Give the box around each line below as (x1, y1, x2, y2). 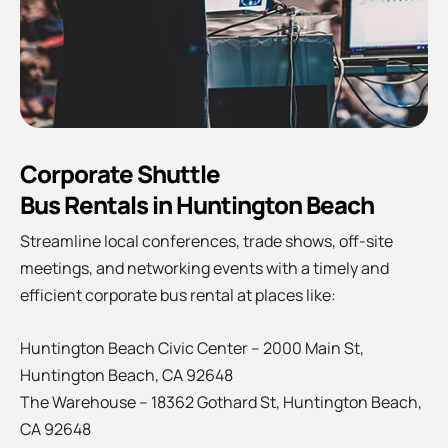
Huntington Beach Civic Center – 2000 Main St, (20, 336, 364, 359)
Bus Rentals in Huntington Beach (20, 188, 374, 222)
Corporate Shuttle (20, 157, 220, 191)
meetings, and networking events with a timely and (20, 257, 389, 280)
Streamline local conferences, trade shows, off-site (20, 230, 393, 253)
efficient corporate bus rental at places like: (20, 284, 336, 307)
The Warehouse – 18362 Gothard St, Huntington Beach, (20, 390, 422, 413)
